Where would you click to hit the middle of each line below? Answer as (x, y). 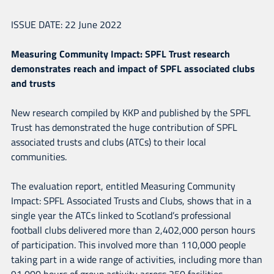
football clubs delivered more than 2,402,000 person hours (133, 230)
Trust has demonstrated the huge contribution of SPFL (124, 127)
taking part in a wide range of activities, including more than (136, 259)
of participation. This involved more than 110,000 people (128, 244)
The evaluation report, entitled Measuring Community (123, 186)
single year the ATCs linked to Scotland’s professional (121, 215)
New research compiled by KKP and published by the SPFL (131, 112)
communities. (39, 156)
